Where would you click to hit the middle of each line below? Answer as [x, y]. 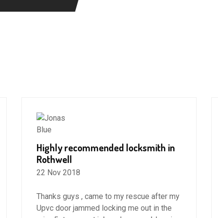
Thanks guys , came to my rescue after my [108, 196]
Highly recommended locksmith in [106, 147]
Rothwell [54, 159]
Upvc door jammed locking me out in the [104, 208]
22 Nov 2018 [58, 172]
